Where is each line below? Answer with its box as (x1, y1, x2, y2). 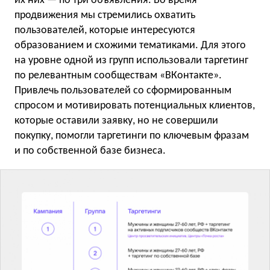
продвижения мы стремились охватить (14, 10, 195, 22)
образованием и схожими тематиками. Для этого (14, 40, 246, 52)
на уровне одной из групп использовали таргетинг (14, 55, 248, 67)
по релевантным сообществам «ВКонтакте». (14, 70, 222, 82)
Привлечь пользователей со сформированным (14, 85, 231, 97)
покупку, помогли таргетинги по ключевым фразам (14, 130, 249, 142)
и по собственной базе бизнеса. (14, 145, 166, 157)
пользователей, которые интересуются (14, 25, 195, 37)
